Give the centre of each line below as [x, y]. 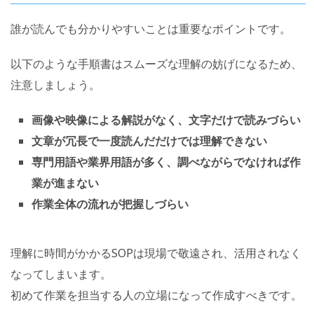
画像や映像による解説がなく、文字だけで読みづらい [166, 120]
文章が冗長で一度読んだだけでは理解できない [149, 141]
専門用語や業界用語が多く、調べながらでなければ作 [166, 162]
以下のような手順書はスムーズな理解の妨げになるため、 [156, 63]
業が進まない [65, 183]
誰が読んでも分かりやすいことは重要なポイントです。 [151, 28]
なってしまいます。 [61, 274]
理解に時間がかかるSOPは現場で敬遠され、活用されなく [156, 253]
